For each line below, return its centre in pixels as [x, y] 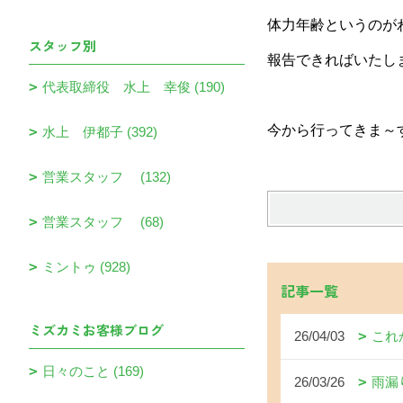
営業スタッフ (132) [107, 177]
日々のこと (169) [93, 371]
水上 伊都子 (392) [100, 132]
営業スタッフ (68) [103, 222]
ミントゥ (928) [86, 267]
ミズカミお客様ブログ [96, 330]
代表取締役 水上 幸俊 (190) [134, 87]
